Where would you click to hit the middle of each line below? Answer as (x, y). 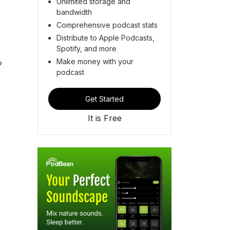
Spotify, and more (87, 48)
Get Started (104, 99)
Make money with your (95, 61)
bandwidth (74, 12)
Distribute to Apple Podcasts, (106, 37)
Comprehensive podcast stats (107, 25)
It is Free (104, 118)
